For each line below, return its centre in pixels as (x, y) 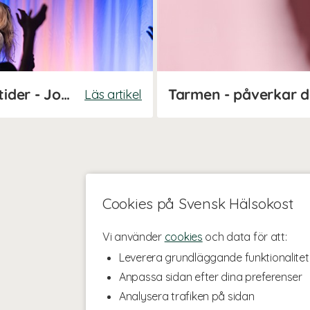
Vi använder (134, 237)
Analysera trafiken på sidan (187, 296)
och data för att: (245, 237)
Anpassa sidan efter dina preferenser (211, 277)
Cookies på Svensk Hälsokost (198, 203)
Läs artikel (113, 94)
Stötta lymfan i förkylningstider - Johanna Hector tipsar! (65, 94)
